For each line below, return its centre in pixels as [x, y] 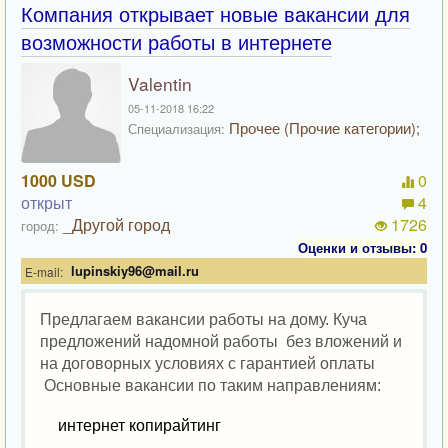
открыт [46, 202]
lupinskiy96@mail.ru [135, 270]
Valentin [160, 83]
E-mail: [44, 271]
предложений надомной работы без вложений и [221, 341]
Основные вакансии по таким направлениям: [212, 385]
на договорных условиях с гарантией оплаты [209, 363]
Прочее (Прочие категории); [322, 127]
